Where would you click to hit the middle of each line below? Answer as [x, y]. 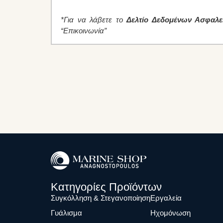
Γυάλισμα [66, 213]
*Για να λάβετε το [94, 20]
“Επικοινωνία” [84, 31]
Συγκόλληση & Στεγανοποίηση [101, 198]
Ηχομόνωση [170, 213]
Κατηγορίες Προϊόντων [106, 187]
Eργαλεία [166, 198]
